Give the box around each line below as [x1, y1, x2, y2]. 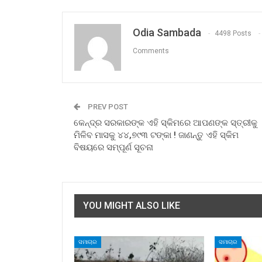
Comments [133, 47, 169, 56]
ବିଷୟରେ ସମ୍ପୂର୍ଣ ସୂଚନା [74, 142, 153, 153]
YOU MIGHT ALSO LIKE [83, 200, 180, 212]
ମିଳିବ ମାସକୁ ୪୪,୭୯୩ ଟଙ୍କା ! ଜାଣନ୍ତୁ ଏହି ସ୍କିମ [74, 130, 239, 141]
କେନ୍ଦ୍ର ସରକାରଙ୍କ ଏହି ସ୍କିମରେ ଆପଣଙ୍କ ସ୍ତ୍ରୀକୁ [74, 118, 257, 129]
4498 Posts [215, 29, 251, 38]
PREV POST [86, 102, 128, 112]
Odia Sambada [133, 26, 201, 39]
